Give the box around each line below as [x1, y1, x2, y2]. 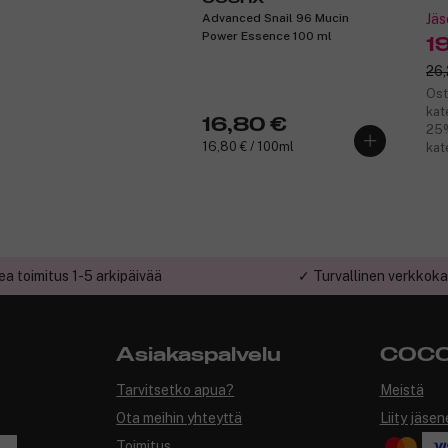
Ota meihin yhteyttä [116, 410, 243, 426]
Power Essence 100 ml [202, 28, 332, 43]
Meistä [379, 382, 424, 398]
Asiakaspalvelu [116, 345, 282, 365]
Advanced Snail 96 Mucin [202, 10, 349, 25]
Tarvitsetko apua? [116, 382, 235, 398]
